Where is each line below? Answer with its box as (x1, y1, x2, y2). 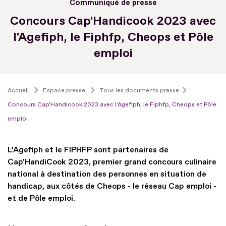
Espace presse (43, 86, 85, 94)
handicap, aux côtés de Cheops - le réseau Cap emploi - (8, 181, 216, 191)
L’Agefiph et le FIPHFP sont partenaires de (8, 144, 168, 155)
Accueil (8, 86, 29, 94)
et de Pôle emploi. (8, 193, 75, 203)
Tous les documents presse (99, 86, 179, 94)
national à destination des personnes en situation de (8, 168, 206, 179)
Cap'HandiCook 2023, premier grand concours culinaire (8, 156, 216, 167)
